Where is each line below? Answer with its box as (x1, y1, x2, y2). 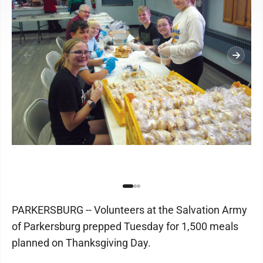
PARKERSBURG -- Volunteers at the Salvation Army (12, 204, 247, 216)
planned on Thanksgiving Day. (12, 237, 151, 249)
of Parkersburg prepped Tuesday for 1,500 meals (12, 220, 238, 232)
